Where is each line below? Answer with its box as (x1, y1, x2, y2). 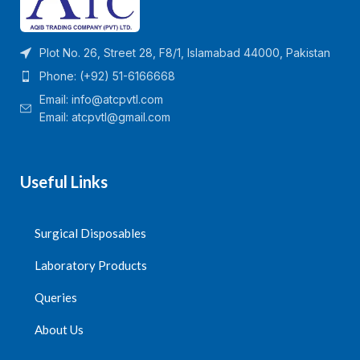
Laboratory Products (35, 258, 147, 273)
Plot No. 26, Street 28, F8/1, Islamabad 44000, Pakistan (39, 46, 330, 60)
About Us (35, 322, 84, 337)
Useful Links (20, 172, 108, 192)
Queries (35, 290, 77, 305)
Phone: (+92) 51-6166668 (39, 69, 175, 84)
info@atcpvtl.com (72, 92, 163, 107)
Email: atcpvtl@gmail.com (39, 110, 170, 125)
